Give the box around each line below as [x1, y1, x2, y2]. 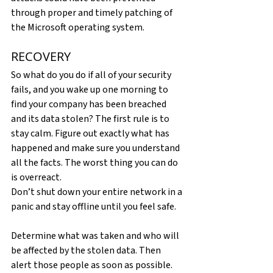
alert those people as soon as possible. [11, 258, 174, 272]
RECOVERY [11, 48, 71, 65]
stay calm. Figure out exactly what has [11, 126, 171, 140]
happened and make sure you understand [11, 141, 182, 155]
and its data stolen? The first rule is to [11, 112, 171, 126]
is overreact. [11, 170, 62, 184]
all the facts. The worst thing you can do [11, 155, 180, 169]
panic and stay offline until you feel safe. [11, 199, 176, 213]
